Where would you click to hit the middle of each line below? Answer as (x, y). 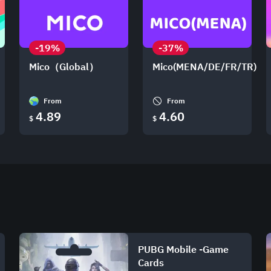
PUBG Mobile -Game (183, 249)
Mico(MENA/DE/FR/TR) (204, 67)
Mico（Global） (64, 67)
